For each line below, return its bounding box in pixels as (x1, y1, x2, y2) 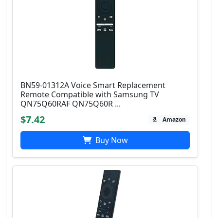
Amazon (163, 115, 186, 124)
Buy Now (93, 135, 128, 146)
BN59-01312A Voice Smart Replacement (20, 80, 165, 91)
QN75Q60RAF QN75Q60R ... (20, 98, 121, 109)
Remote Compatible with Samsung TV (20, 89, 159, 100)
